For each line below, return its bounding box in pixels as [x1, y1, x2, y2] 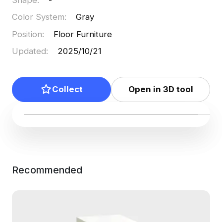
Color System [11, 12, 64, 22]
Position [11, 29, 42, 39]
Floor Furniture [54, 29, 112, 39]
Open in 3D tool [128, 84, 193, 94]
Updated [11, 46, 46, 56]
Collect [52, 84, 83, 94]
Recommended [11, 164, 82, 176]
